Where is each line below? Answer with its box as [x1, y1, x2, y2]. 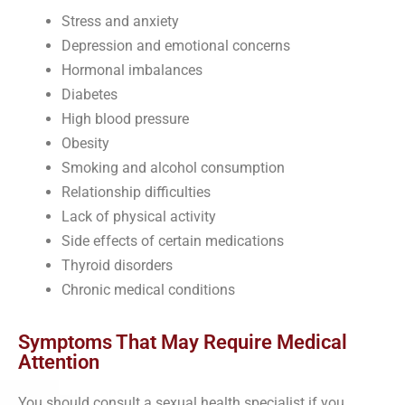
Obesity [61, 134, 109, 152]
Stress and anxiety [61, 12, 179, 30]
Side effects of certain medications [61, 231, 284, 250]
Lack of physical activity [61, 207, 216, 225]
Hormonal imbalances [61, 61, 202, 79]
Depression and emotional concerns [61, 36, 290, 54]
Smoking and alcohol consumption [61, 158, 285, 176]
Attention [18, 350, 99, 373]
